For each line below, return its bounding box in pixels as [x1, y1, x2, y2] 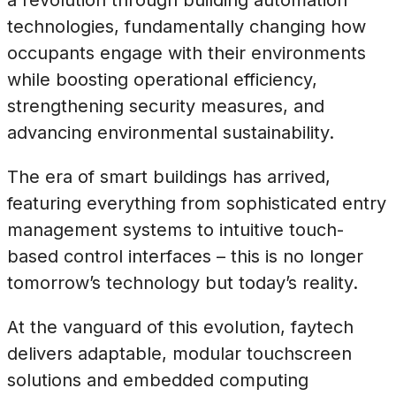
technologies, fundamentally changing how [7, 15, 366, 37]
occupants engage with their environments [7, 42, 366, 64]
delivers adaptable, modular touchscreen [7, 342, 352, 364]
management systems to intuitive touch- [7, 218, 344, 240]
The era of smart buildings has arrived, [7, 165, 331, 187]
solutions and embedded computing [7, 369, 308, 391]
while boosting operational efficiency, [7, 68, 317, 90]
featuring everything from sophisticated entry [7, 192, 386, 214]
